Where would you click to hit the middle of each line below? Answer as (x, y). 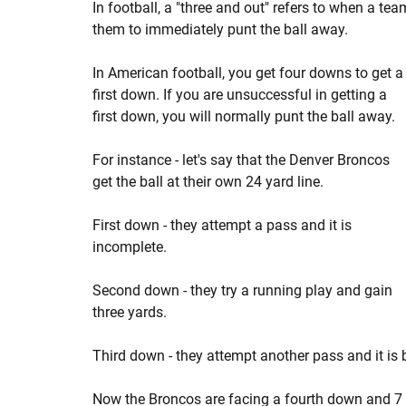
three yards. (130, 312)
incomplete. (130, 247)
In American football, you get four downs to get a (248, 73)
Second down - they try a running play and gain (242, 290)
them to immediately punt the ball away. (220, 29)
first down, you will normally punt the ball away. (244, 116)
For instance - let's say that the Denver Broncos (241, 160)
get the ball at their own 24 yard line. (208, 182)
